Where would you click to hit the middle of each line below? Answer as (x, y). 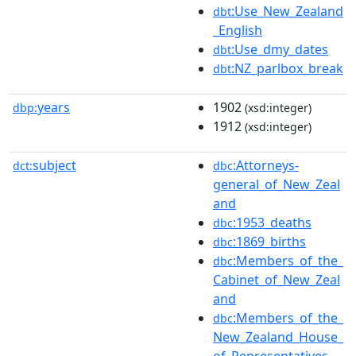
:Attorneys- (266, 165)
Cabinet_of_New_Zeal (277, 279)
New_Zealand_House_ (278, 337)
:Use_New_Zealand (287, 11)
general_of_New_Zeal (277, 184)
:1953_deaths (272, 222)
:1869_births (269, 241)
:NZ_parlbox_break (287, 68)
